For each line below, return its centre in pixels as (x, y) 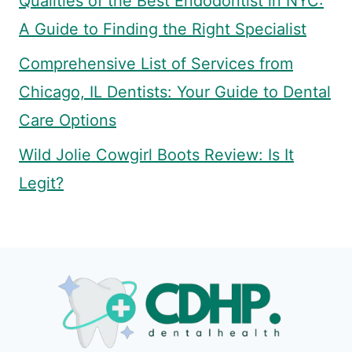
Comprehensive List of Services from (156, 64)
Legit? (41, 183)
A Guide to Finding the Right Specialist (163, 29)
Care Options (68, 121)
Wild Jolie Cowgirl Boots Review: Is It (156, 155)
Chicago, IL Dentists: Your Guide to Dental (175, 92)
